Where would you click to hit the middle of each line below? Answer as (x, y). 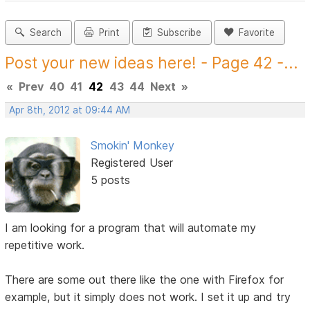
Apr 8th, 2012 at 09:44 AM (70, 110)
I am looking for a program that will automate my (131, 227)
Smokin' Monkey (132, 146)
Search (43, 33)
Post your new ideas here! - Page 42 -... (152, 63)
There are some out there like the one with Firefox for (145, 279)
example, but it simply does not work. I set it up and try (148, 297)
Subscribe (177, 33)
